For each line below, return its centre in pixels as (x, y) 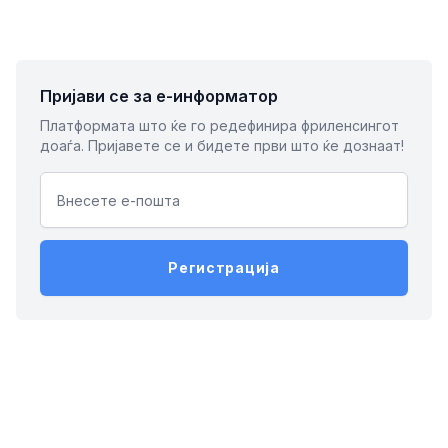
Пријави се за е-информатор (159, 96)
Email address (91, 183)
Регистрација (224, 267)
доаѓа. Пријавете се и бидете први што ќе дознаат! (222, 145)
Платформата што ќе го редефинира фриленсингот (219, 125)
